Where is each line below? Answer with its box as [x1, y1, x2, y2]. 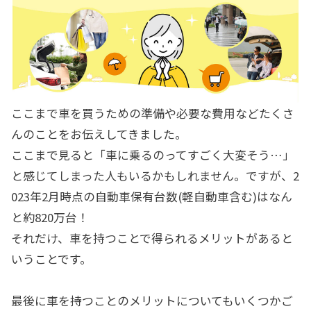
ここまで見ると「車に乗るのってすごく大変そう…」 [11, 146, 294, 163]
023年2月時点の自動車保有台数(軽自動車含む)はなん [11, 187, 292, 205]
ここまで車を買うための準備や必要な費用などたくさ [11, 104, 294, 121]
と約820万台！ [11, 208, 89, 226]
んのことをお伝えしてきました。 [11, 125, 187, 142]
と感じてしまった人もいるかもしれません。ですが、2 [11, 167, 299, 184]
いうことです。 [11, 250, 92, 267]
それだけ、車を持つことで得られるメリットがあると [11, 229, 293, 246]
